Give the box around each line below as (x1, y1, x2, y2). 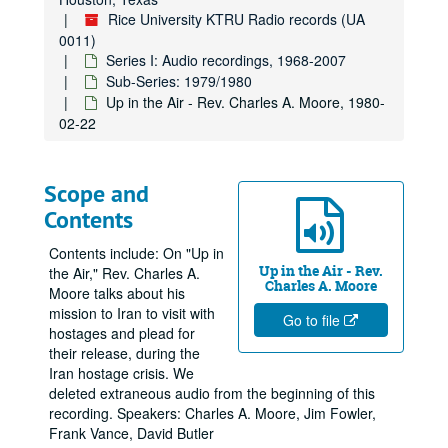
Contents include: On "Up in (49, 243, 224, 263)
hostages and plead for (49, 323, 195, 343)
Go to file (282, 310, 344, 330)
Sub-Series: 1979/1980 (106, 71, 252, 91)
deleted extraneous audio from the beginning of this (49, 383, 375, 403)
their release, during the (49, 343, 200, 363)
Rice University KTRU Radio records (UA (108, 9, 365, 29)
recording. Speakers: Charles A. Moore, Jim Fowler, (49, 403, 376, 423)
